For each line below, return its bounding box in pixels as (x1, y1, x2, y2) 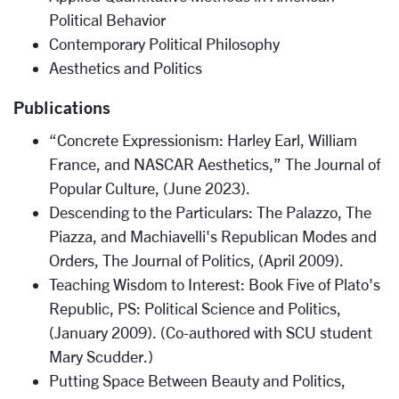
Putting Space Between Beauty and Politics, (49, 371, 346, 389)
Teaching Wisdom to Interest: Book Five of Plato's (49, 275, 380, 293)
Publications (13, 96, 110, 118)
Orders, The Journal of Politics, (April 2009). (49, 251, 344, 269)
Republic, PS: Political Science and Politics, (49, 299, 341, 317)
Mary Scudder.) (49, 347, 153, 365)
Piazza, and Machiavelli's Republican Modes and (49, 227, 377, 245)
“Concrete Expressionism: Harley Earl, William (49, 131, 357, 149)
